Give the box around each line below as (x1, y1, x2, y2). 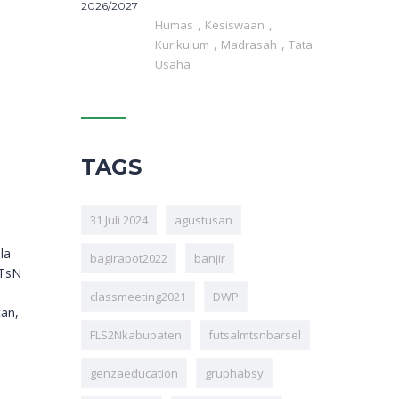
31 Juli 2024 (90, 212, 148, 229)
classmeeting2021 (90, 289, 186, 305)
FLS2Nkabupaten (90, 327, 182, 344)
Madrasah (221, 37, 280, 53)
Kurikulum (155, 37, 212, 53)
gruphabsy (205, 365, 264, 382)
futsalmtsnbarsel (208, 327, 301, 344)
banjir (194, 250, 225, 267)
